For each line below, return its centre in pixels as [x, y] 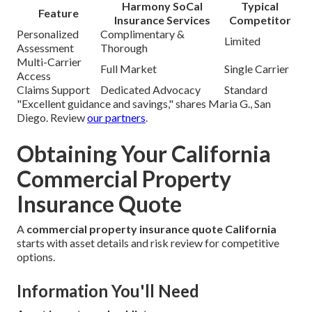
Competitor [260, 19]
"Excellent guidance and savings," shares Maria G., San [144, 103]
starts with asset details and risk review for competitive [148, 242]
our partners [116, 117]
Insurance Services [162, 19]
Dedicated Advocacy [150, 89]
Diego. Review [52, 117]
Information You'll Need [108, 290]
